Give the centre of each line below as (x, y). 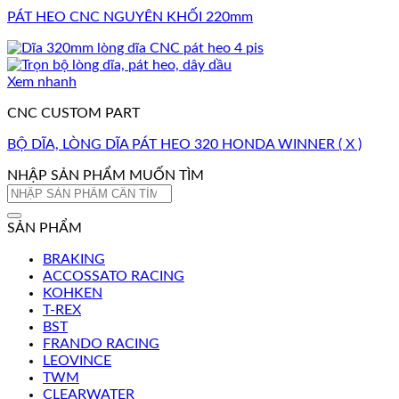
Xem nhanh (42, 81)
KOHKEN (73, 293)
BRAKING (74, 259)
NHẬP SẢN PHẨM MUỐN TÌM (106, 175)
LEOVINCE (77, 360)
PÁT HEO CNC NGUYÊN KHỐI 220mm (130, 16)
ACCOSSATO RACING (114, 276)
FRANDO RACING (101, 343)
